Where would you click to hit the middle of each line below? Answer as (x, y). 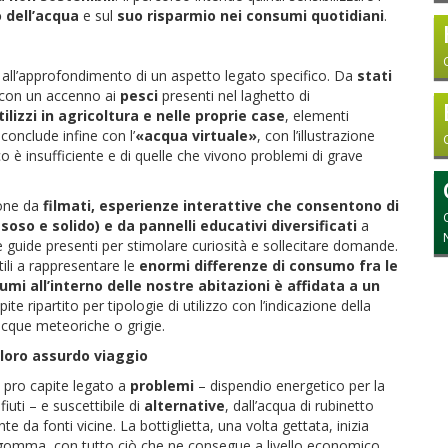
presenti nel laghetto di (234, 95)
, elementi (317, 115)
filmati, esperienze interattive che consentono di (221, 205)
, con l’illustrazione (316, 135)
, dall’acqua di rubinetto (299, 405)
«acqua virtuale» (196, 135)
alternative (184, 405)
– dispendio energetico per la (289, 385)
